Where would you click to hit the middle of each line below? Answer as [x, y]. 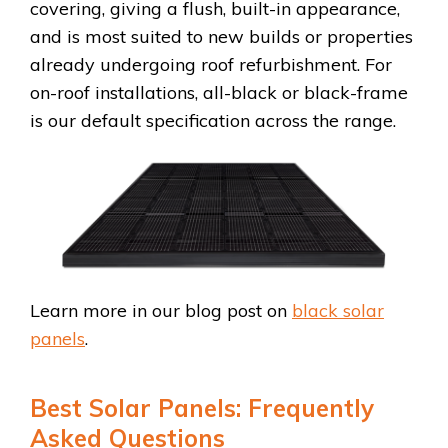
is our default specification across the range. [213, 120]
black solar [338, 310]
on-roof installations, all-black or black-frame [219, 92]
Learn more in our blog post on [161, 310]
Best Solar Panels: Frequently [202, 407]
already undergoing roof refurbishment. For [211, 64]
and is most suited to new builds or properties [221, 36]
